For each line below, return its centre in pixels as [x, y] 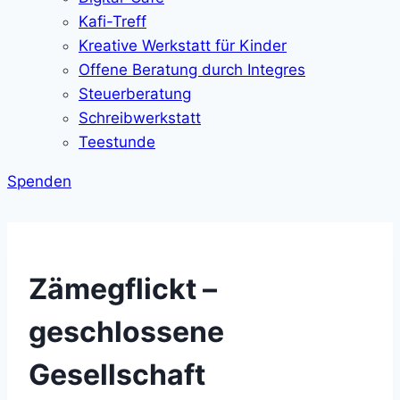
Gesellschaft [117, 374]
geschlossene [126, 331]
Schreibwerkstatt [140, 118]
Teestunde [117, 142]
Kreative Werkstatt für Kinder [183, 46]
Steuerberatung [135, 94]
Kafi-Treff [112, 21]
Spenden [39, 181]
